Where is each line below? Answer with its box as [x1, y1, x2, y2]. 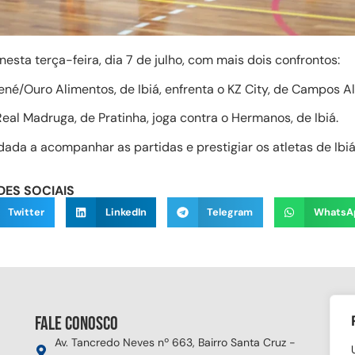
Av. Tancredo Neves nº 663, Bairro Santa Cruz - [55, 335, 296, 350]
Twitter [8, 205, 45, 219]
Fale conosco [35, 312, 118, 336]
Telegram [207, 205, 254, 219]
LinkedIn [105, 205, 147, 219]
